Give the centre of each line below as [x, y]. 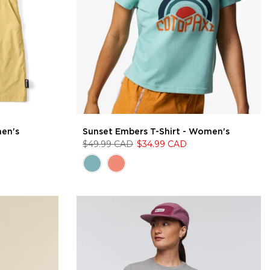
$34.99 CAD [162, 144]
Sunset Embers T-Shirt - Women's [156, 131]
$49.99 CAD [108, 144]
